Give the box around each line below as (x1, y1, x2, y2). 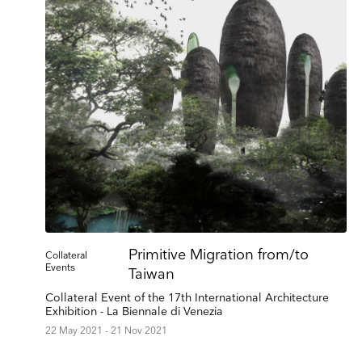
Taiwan (128, 265, 175, 283)
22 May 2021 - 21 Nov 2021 (45, 324, 167, 337)
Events (45, 261, 75, 274)
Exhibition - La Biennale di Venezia (45, 304, 223, 318)
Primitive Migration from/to (128, 246, 309, 263)
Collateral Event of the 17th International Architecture (45, 290, 329, 305)
